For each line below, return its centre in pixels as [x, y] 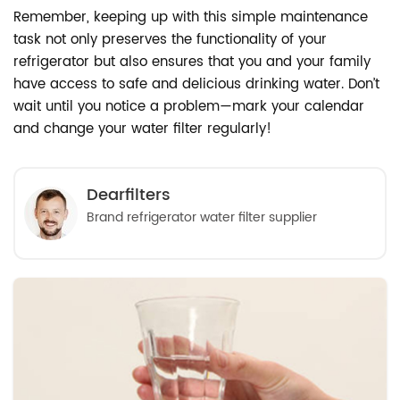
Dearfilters [129, 195]
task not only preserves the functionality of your [170, 40]
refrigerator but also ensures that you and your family [192, 62]
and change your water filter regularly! [142, 129]
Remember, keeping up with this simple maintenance [191, 17]
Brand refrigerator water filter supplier [202, 217]
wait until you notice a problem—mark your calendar [189, 107]
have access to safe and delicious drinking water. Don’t [196, 84]
